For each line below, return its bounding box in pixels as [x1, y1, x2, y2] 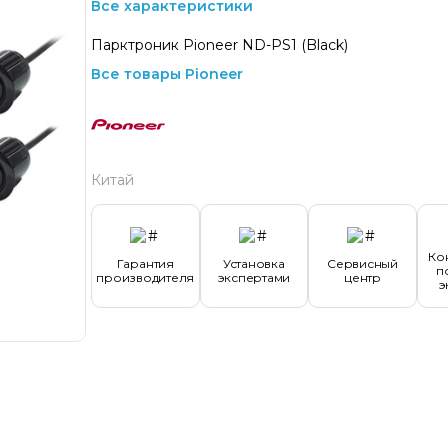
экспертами [217, 270, 291, 285]
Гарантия [116, 256, 174, 271]
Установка [222, 256, 285, 271]
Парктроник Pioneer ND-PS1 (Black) [91, 36, 348, 54]
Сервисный [327, 256, 398, 271]
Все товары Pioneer [91, 65, 243, 83]
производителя [96, 270, 195, 285]
